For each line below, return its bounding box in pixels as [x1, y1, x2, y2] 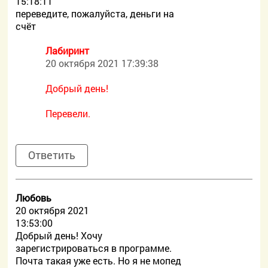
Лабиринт [45, 44, 90, 57]
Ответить [28, 148, 76, 162]
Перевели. [45, 107, 91, 120]
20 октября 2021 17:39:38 [45, 57, 159, 69]
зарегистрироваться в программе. [16, 242, 172, 254]
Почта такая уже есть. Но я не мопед [16, 254, 182, 267]
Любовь [16, 191, 52, 204]
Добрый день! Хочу [16, 229, 103, 242]
